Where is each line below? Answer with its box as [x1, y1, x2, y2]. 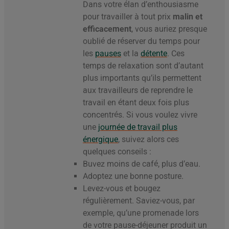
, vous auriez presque [131, 24, 207, 34]
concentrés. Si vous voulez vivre [83, 109, 197, 120]
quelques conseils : [83, 146, 151, 156]
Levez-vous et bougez [83, 183, 161, 193]
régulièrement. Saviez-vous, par [83, 195, 195, 205]
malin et [173, 11, 202, 21]
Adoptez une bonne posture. [83, 171, 184, 181]
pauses [95, 48, 121, 58]
